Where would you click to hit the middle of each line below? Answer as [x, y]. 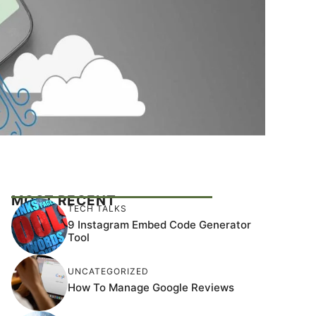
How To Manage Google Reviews [151, 288]
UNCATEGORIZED [108, 272]
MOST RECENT [64, 200]
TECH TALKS [97, 209]
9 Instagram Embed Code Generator [159, 225]
